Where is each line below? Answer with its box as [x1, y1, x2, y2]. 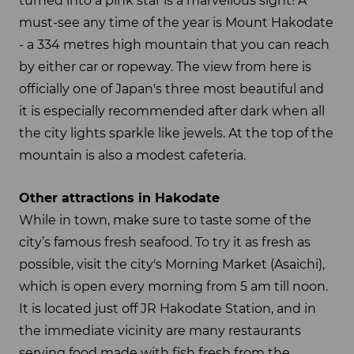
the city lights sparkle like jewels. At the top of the [19, 125, 333, 141]
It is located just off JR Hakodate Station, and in [19, 301, 316, 317]
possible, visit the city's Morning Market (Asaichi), [19, 257, 325, 273]
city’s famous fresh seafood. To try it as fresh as [19, 235, 311, 250]
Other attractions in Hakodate [19, 190, 220, 206]
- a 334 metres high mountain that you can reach [19, 36, 330, 52]
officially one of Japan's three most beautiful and [19, 81, 324, 96]
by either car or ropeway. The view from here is [19, 58, 311, 74]
